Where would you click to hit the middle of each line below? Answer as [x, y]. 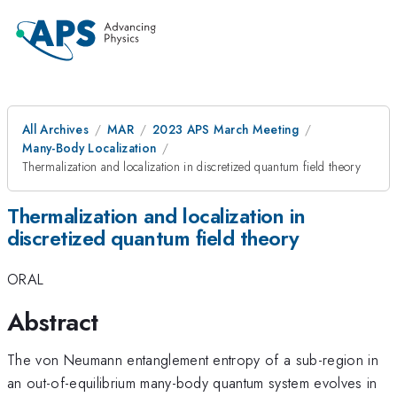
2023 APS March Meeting [226, 129]
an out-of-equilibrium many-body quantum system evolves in [192, 382]
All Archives [55, 129]
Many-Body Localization [90, 148]
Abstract [53, 322]
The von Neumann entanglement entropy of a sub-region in [193, 359]
